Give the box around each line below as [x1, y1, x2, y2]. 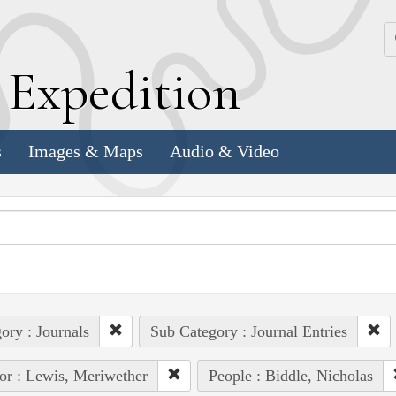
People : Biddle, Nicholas [208, 366, 373, 385]
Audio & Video [170, 141, 279, 162]
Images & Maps [28, 141, 143, 162]
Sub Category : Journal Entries [149, 322, 347, 340]
